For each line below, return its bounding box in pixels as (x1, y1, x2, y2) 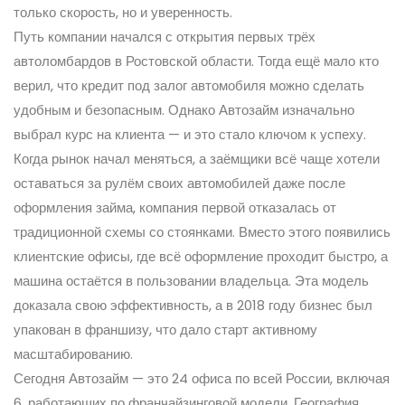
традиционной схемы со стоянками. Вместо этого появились (14, 221, 391, 241)
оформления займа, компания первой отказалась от (14, 197, 336, 217)
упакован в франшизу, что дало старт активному (14, 319, 317, 339)
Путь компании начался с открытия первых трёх (14, 26, 316, 46)
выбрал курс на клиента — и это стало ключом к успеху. (14, 124, 366, 144)
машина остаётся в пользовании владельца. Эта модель (14, 270, 369, 290)
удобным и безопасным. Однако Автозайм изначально (14, 99, 354, 119)
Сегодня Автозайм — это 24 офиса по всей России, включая (14, 368, 390, 388)
